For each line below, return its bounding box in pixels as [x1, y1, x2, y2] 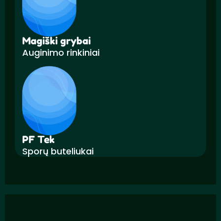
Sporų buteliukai [22, 145, 94, 157]
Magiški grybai [22, 35, 91, 47]
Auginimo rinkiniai [22, 46, 100, 59]
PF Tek [22, 133, 55, 146]
